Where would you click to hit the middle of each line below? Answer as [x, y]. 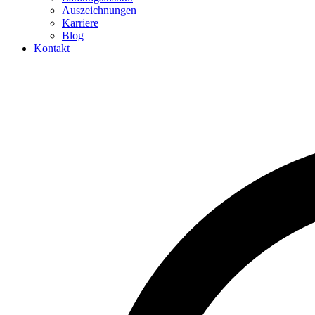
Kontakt [52, 48]
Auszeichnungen [99, 10]
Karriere [80, 23]
